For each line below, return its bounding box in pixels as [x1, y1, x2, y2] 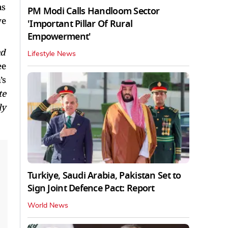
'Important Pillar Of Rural [27, 17, 133, 31]
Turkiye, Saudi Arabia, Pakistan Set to [27, 168, 181, 182]
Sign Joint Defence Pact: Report [27, 181, 155, 195]
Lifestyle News [27, 50, 76, 58]
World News [27, 202, 68, 209]
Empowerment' [27, 30, 91, 43]
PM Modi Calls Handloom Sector [27, 4, 160, 18]
